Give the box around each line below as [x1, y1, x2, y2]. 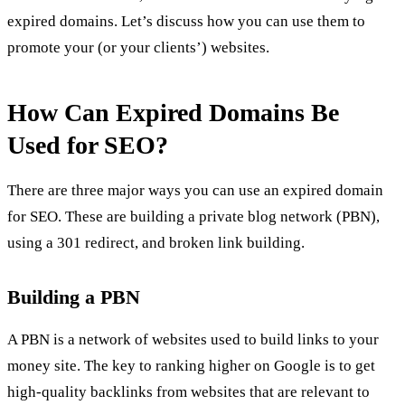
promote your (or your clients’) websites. [7, 38, 269, 56]
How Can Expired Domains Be [7, 98, 339, 127]
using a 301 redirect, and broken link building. [7, 234, 305, 252]
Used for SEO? [7, 130, 168, 159]
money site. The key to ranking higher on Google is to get [7, 356, 375, 374]
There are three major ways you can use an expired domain [7, 182, 383, 200]
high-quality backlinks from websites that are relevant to [7, 382, 370, 400]
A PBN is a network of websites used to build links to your [7, 330, 379, 348]
